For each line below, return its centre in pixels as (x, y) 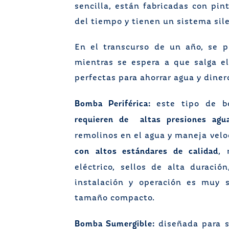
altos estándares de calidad (157, 151)
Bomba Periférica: (113, 104)
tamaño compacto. (115, 198)
